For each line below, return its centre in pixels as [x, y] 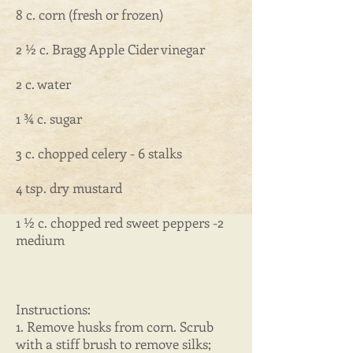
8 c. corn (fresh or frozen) [89, 14]
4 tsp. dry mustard [69, 188]
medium [40, 240]
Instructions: [53, 309]
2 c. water [43, 84]
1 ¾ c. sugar [49, 118]
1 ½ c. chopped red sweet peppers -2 [120, 222]
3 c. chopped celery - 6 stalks [99, 153]
